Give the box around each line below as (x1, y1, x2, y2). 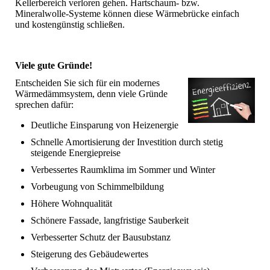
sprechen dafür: (15, 99, 74, 110)
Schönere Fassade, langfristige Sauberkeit (31, 215, 189, 226)
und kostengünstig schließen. (15, 19, 125, 30)
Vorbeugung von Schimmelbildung (31, 181, 164, 192)
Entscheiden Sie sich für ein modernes (15, 78, 160, 89)
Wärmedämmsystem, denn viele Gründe (15, 89, 168, 99)
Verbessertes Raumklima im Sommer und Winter (31, 165, 215, 175)
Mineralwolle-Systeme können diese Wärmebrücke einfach (15, 8, 239, 19)
